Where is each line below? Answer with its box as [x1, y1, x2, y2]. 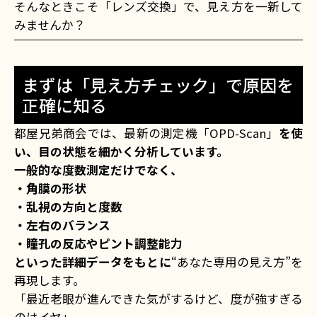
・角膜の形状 [14, 180, 86, 197]
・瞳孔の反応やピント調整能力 [14, 235, 183, 253]
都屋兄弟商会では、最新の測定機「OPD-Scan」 [14, 125, 279, 142]
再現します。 [14, 272, 85, 289]
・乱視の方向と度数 [14, 198, 122, 216]
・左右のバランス [14, 217, 110, 234]
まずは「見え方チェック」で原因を [21, 72, 294, 98]
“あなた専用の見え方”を [171, 253, 304, 271]
